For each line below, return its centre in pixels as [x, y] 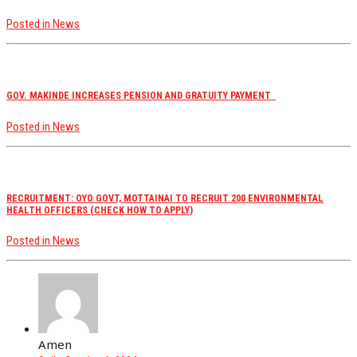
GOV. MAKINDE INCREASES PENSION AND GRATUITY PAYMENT [141, 96]
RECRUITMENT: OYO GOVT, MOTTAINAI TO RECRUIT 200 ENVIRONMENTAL [165, 198]
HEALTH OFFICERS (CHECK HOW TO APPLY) [100, 210]
